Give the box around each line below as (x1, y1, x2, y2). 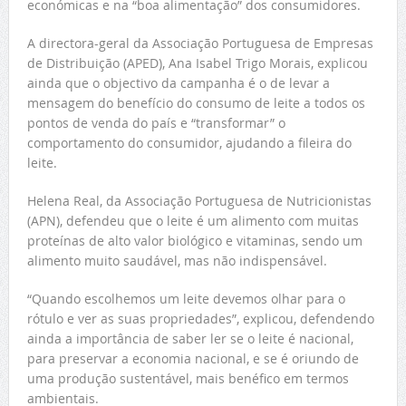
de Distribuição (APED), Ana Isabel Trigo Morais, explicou (26, 54, 368, 72)
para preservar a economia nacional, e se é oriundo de (26, 350, 359, 368)
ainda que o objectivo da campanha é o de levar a (26, 74, 330, 92)
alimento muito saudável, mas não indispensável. (26, 252, 327, 270)
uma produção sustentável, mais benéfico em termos (26, 370, 349, 388)
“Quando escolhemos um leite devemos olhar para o (26, 290, 345, 308)
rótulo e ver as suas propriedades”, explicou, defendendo (26, 310, 374, 328)
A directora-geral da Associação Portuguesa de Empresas (26, 34, 373, 53)
